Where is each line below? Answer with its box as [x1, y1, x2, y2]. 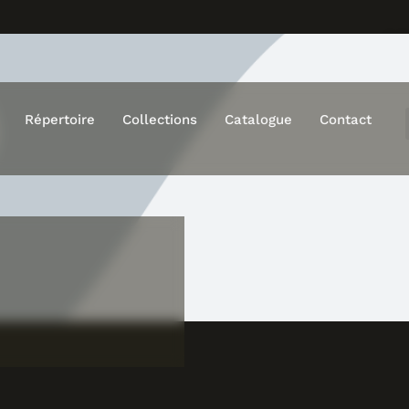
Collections [121, 111, 197, 128]
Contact [319, 111, 372, 128]
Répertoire [24, 111, 95, 128]
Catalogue [224, 111, 292, 128]
